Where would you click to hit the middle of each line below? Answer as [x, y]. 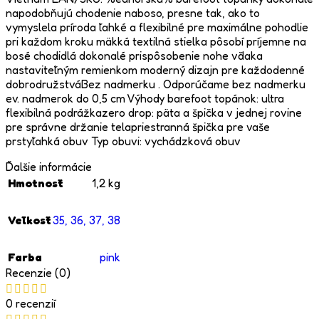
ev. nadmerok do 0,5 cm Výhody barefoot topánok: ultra [145, 99]
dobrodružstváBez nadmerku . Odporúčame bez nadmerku [156, 84]
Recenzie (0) [38, 273]
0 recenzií [31, 304]
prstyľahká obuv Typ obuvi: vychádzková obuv [123, 141]
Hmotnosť [36, 183]
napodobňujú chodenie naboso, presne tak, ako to [133, 13]
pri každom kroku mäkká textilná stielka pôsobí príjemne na [156, 42]
